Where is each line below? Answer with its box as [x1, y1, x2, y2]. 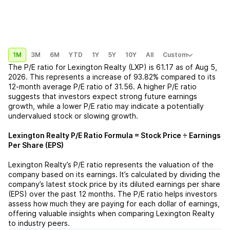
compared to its [161, 72, 216, 81]
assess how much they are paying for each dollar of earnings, [8, 199, 220, 208]
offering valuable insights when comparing [8, 209, 156, 218]
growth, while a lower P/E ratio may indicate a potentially [8, 102, 204, 110]
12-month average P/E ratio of [8, 82, 112, 91]
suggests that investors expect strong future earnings [8, 92, 197, 101]
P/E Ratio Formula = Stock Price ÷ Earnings [69, 131, 221, 140]
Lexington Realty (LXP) [68, 63, 147, 71]
